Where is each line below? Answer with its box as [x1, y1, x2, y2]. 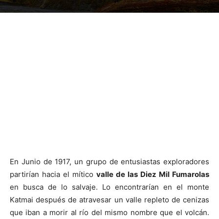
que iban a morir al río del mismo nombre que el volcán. [10, 208, 209, 217]
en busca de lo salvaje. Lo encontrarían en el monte [10, 182, 209, 192]
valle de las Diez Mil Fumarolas [96, 170, 209, 179]
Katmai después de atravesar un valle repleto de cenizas [10, 195, 209, 204]
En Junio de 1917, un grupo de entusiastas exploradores [10, 157, 209, 166]
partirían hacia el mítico [10, 170, 96, 179]
